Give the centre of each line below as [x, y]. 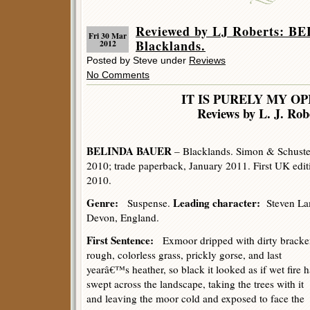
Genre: [102, 203]
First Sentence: [120, 240]
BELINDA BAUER [129, 151]
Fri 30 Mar [108, 36]
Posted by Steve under [138, 60]
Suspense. [146, 203]
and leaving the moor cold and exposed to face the [195, 298]
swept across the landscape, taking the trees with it [195, 284]
